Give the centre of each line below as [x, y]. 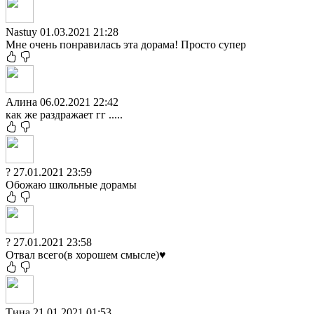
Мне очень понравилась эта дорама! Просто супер [126, 44]
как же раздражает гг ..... [64, 114]
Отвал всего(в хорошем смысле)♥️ [86, 254]
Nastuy [23, 32]
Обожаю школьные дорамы [71, 184]
